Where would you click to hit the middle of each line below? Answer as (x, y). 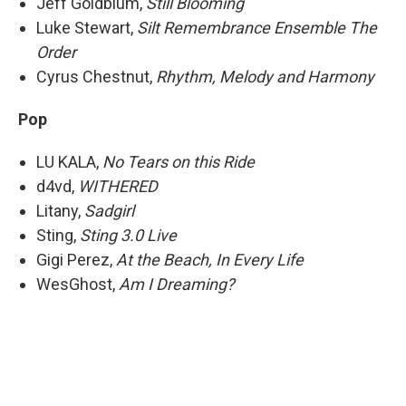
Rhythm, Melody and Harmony (265, 77)
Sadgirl (109, 211)
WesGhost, (77, 285)
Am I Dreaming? (177, 285)
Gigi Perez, (76, 260)
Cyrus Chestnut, (96, 77)
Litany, (60, 211)
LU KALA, (69, 162)
